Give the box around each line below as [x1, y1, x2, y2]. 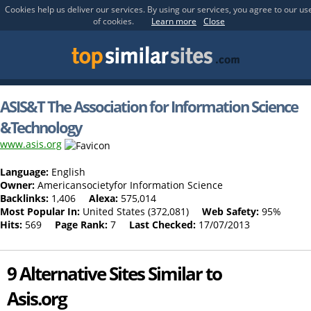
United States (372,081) [80, 204, 189, 218]
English [49, 165, 85, 178]
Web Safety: [202, 204, 259, 218]
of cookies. [93, 15, 134, 27]
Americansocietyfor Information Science [35, 178, 223, 192]
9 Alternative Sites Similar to [7, 260, 221, 286]
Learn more [151, 15, 196, 27]
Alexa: [89, 191, 118, 205]
